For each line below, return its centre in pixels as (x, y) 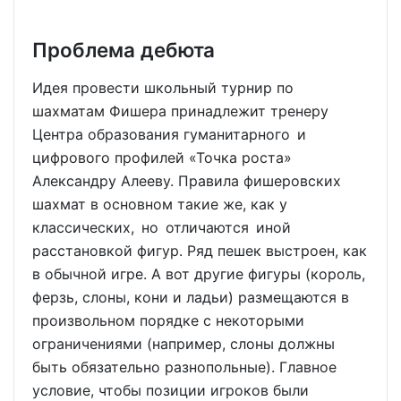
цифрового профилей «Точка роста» (162, 157)
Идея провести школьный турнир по (163, 87)
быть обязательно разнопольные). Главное (184, 367)
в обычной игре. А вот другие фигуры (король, (199, 273)
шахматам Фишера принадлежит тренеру (180, 111)
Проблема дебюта (124, 49)
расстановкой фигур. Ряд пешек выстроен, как (200, 250)
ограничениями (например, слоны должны (183, 343)
